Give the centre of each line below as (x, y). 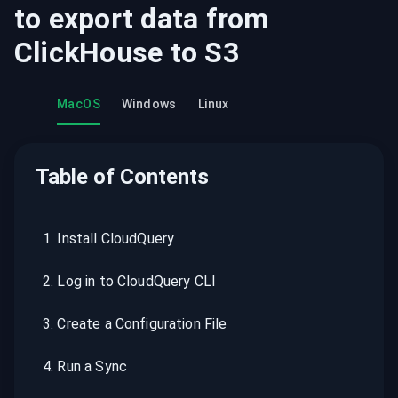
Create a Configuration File (142, 324)
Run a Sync (92, 366)
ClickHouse (89, 52)
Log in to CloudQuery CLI (137, 281)
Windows (149, 104)
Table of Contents (122, 177)
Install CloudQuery (116, 239)
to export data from (142, 19)
